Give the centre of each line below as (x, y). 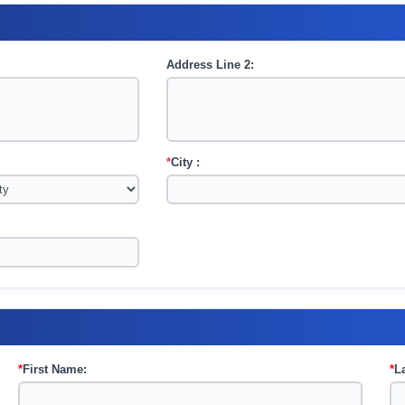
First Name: (55, 369)
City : (186, 162)
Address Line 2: (211, 65)
